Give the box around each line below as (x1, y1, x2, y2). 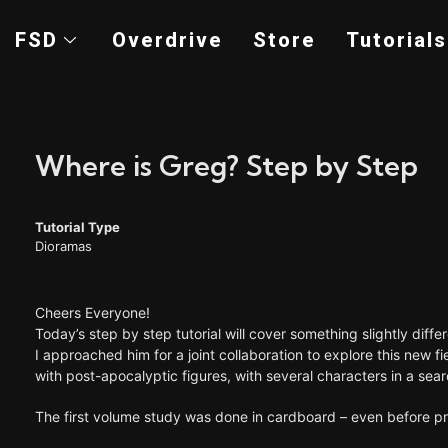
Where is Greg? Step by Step (35, 148, 418, 183)
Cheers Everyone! (35, 304, 150, 321)
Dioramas (35, 238, 92, 254)
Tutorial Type (35, 219, 120, 235)
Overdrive (112, 28, 223, 52)
